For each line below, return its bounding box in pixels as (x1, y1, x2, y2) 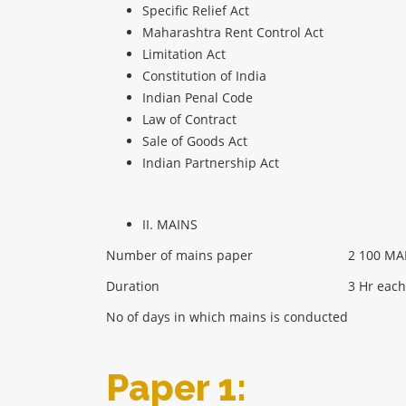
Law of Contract (142, 111, 237, 129)
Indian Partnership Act (142, 154, 279, 172)
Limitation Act (142, 45, 226, 63)
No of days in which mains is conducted (106, 308, 348, 326)
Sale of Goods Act (142, 132, 247, 150)
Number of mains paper (106, 246, 253, 265)
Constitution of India (142, 67, 266, 85)
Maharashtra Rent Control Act (142, 24, 324, 42)
